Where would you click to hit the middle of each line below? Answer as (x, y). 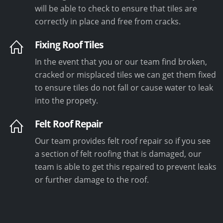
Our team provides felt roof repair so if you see (123, 141)
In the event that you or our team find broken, (121, 61)
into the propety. (67, 100)
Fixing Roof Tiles (69, 44)
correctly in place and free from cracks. (108, 21)
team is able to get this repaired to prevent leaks (126, 167)
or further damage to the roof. (92, 179)
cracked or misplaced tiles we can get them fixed (126, 74)
